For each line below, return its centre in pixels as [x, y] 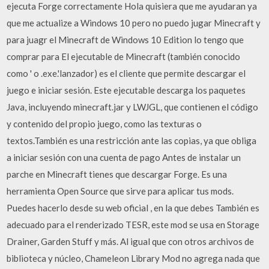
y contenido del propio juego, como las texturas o [104, 123]
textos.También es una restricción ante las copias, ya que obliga [132, 140]
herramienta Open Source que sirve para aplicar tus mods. [120, 191]
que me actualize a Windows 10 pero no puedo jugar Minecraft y [134, 23]
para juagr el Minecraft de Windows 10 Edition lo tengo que [125, 39]
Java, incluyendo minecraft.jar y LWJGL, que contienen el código [133, 107]
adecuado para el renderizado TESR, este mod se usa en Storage [133, 224]
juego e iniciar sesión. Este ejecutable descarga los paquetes [126, 90]
